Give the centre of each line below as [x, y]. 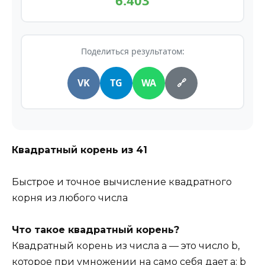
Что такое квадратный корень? [96, 230]
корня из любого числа [70, 198]
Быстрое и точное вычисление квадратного [122, 182]
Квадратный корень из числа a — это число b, [126, 246]
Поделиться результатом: [132, 51]
